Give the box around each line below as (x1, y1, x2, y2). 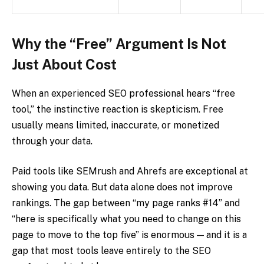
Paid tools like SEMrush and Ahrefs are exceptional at (12, 166, 248, 177)
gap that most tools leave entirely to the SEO (12, 245, 211, 257)
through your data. (12, 135, 93, 147)
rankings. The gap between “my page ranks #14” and (12, 197, 240, 209)
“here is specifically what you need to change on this (12, 213, 241, 225)
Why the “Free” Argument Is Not (12, 35, 226, 52)
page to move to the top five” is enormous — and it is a (12, 229, 247, 241)
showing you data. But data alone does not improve (12, 181, 233, 193)
